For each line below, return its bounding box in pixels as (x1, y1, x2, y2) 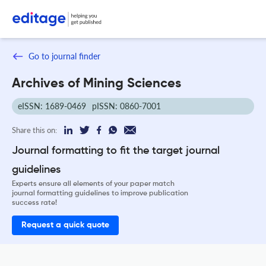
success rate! (12, 199, 57, 207)
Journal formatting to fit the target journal (12, 145, 220, 156)
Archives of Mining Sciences (12, 77, 181, 90)
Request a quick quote (21, 221, 109, 229)
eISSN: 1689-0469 (18, 100, 86, 111)
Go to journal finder (28, 51, 100, 61)
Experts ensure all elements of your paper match (12, 180, 175, 188)
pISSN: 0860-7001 (92, 100, 161, 111)
